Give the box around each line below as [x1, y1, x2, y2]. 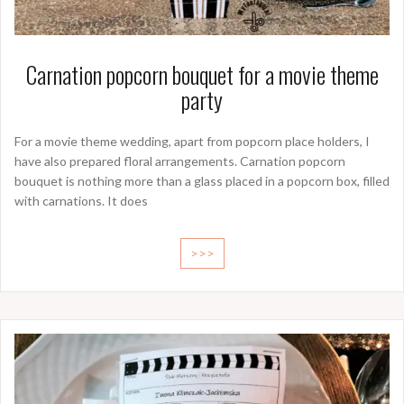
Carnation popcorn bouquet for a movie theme [25, 57, 379, 93]
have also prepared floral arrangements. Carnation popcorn [14, 153, 345, 170]
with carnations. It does [14, 193, 148, 209]
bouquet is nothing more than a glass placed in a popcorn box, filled [14, 173, 390, 189]
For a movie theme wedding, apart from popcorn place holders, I [14, 133, 370, 150]
